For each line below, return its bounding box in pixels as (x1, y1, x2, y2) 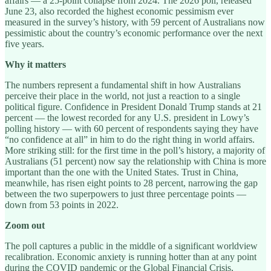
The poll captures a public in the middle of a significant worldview (5, 240, 258, 251)
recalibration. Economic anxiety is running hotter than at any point (5, 251, 256, 262)
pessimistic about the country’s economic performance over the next (5, 27, 263, 38)
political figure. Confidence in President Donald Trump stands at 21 (5, 101, 262, 112)
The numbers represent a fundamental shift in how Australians (5, 79, 241, 90)
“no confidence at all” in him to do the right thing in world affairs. (5, 134, 255, 145)
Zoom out (5, 220, 45, 230)
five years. (5, 38, 44, 49)
